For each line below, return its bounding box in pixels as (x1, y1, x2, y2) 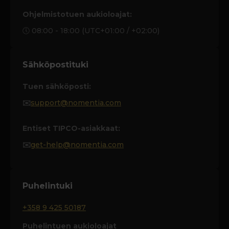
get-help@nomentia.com (31, 140, 124, 150)
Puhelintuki (22, 181, 73, 191)
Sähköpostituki (22, 60, 88, 70)
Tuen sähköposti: (22, 82, 91, 91)
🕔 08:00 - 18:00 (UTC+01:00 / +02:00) (22, 26, 159, 36)
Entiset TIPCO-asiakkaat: (22, 124, 122, 133)
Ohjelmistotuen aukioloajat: (22, 10, 132, 19)
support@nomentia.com (31, 98, 121, 108)
